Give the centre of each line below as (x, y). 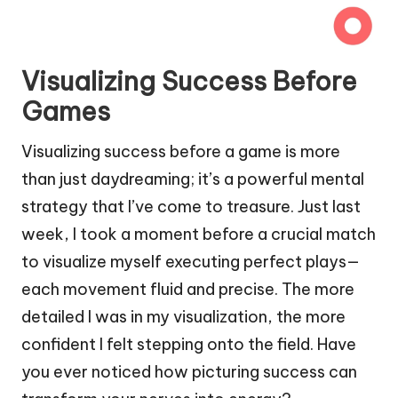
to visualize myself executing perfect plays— (191, 261)
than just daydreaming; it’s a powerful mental (193, 179)
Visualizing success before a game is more (181, 151)
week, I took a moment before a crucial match (199, 234)
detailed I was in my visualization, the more (183, 316)
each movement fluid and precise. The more (188, 289)
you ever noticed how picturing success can (189, 371)
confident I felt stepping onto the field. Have (189, 344)
